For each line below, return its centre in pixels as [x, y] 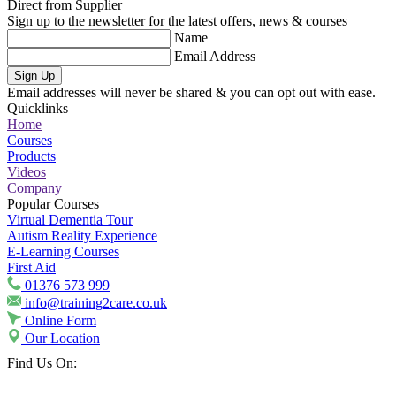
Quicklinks [38, 108]
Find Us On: [42, 362]
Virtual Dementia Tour [70, 219]
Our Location [62, 338]
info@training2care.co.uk [96, 302]
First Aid [31, 267]
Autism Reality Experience [82, 235]
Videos [27, 171]
